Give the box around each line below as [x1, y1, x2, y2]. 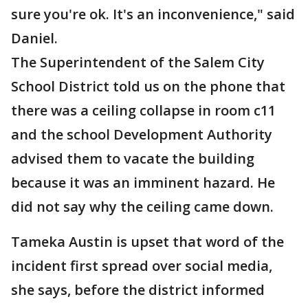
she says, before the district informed [11, 280, 265, 299]
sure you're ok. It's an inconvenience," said [11, 5, 295, 23]
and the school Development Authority [11, 125, 272, 144]
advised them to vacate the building [11, 149, 254, 168]
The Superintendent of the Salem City [11, 53, 265, 71]
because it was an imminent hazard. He [11, 173, 275, 192]
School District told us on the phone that [11, 77, 285, 96]
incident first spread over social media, [11, 256, 272, 275]
